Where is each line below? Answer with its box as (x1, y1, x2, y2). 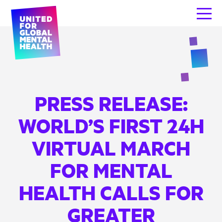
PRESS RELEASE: (34, 90, 188, 116)
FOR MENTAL (50, 157, 172, 183)
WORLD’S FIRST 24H (18, 112, 204, 139)
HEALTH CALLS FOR (18, 179, 204, 206)
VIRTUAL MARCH (32, 135, 190, 161)
